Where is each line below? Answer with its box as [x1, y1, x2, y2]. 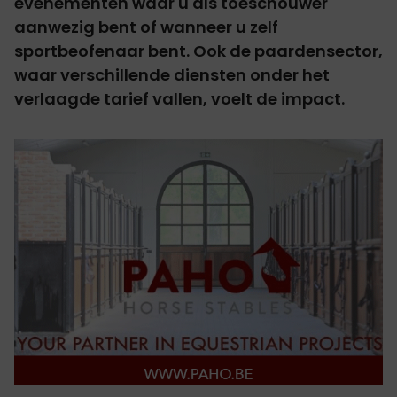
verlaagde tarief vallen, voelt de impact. [14, 87, 345, 110]
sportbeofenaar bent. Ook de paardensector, [14, 39, 383, 62]
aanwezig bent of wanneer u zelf [14, 15, 278, 38]
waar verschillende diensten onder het [14, 63, 330, 86]
